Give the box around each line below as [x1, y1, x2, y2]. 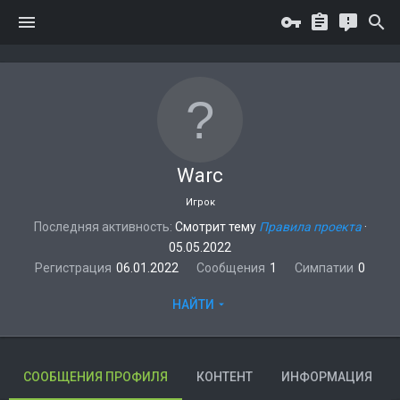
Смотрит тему [174, 220, 259, 234]
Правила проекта [258, 220, 362, 234]
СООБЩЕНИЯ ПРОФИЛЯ [23, 370, 168, 384]
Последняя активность [33, 220, 170, 234]
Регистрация [35, 261, 112, 275]
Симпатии [295, 261, 354, 275]
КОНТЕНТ [196, 370, 253, 384]
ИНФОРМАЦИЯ [281, 370, 372, 384]
